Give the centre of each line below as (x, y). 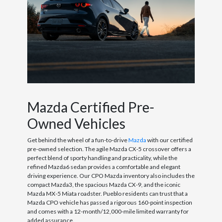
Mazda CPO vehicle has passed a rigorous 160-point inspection (110, 203)
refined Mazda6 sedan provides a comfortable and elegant (104, 167)
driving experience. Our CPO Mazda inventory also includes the (111, 176)
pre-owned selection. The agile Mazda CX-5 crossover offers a (109, 149)
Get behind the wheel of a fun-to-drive (78, 140)
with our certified (169, 140)
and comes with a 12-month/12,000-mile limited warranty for (108, 212)
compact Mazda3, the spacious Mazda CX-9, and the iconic (104, 185)
